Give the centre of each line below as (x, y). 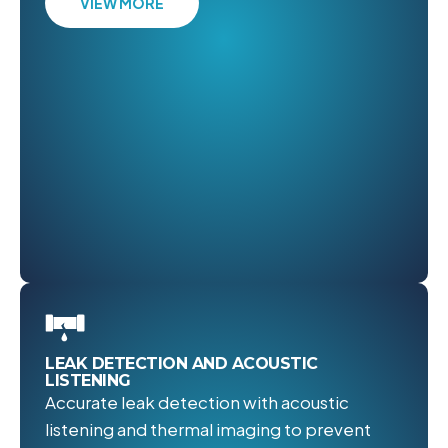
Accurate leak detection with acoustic (197, 402)
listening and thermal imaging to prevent (208, 429)
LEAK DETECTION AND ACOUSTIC (181, 364)
